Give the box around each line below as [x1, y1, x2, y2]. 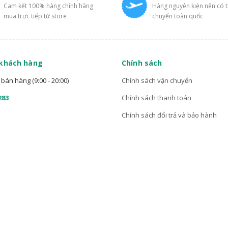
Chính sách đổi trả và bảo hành [122, 110, 217, 120]
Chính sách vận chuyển [122, 76, 192, 85]
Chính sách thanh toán [122, 93, 191, 103]
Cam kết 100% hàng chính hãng [3, 2, 93, 11]
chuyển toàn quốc [152, 12, 203, 21]
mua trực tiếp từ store [3, 12, 67, 21]
